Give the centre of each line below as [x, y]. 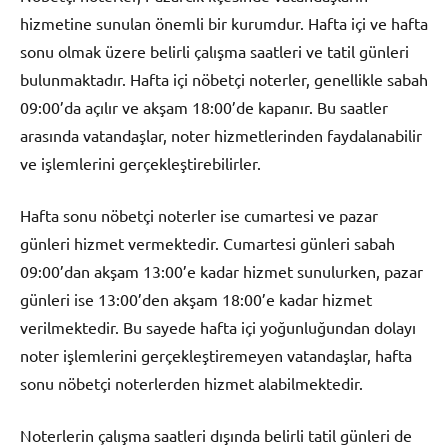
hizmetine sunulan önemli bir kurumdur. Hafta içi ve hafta [224, 22]
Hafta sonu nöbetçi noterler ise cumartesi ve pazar [199, 214]
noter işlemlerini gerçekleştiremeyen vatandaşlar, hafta [216, 354]
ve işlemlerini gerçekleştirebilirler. [140, 162]
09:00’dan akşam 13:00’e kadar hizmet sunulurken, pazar [221, 270]
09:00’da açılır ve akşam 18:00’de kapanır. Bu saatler [204, 106]
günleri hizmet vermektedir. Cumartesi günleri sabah [207, 242]
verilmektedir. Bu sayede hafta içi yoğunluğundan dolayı [218, 326]
